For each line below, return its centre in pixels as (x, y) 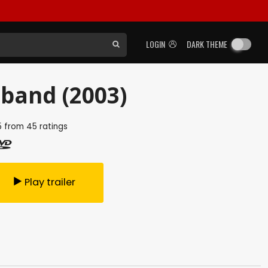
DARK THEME (207, 44)
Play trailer (50, 182)
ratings (52, 127)
